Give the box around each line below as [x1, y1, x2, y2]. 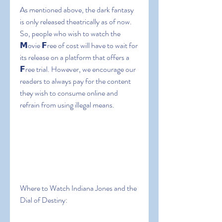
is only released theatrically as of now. [20, 16, 132, 27]
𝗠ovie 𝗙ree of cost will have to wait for [20, 40, 138, 51]
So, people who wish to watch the [20, 28, 120, 39]
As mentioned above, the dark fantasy [20, 4, 134, 15]
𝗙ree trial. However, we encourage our [20, 63, 136, 75]
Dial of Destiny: [20, 194, 67, 206]
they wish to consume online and [20, 87, 118, 99]
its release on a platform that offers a [20, 52, 129, 63]
